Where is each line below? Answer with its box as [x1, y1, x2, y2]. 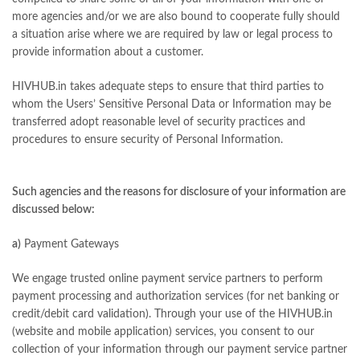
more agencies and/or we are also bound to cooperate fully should [12, 11, 340, 23]
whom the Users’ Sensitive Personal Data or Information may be [12, 99, 331, 111]
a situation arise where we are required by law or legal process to [12, 29, 333, 41]
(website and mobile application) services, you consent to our [12, 326, 314, 338]
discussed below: [12, 204, 95, 216]
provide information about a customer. [12, 47, 203, 59]
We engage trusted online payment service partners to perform [12, 273, 323, 285]
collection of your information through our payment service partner [12, 344, 347, 356]
